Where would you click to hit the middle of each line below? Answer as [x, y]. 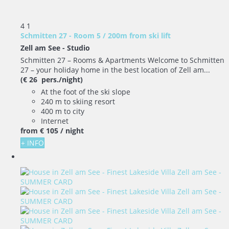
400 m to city [63, 111]
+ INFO [32, 143]
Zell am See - [44, 48]
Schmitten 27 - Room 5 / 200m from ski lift [96, 36]
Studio [78, 48]
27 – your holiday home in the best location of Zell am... [115, 70]
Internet [55, 121]
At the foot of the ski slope [86, 92]
